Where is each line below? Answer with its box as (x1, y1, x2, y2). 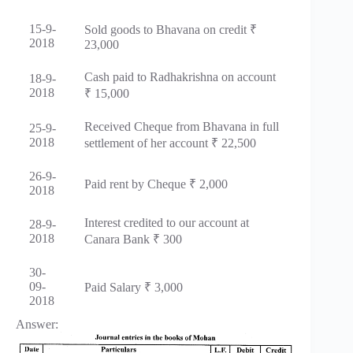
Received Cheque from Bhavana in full (84, 119, 279, 133)
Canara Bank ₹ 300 (84, 232, 182, 246)
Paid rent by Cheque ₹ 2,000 (84, 176, 228, 191)
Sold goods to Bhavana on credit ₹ (84, 22, 257, 36)
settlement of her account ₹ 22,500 (84, 136, 256, 150)
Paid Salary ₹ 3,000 (84, 280, 183, 294)
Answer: (16, 317, 58, 331)
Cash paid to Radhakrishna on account (84, 69, 276, 84)
